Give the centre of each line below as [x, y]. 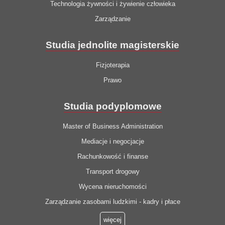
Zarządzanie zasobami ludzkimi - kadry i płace [113, 202]
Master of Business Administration [113, 127]
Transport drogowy [113, 172]
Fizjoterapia [113, 65]
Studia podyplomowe [113, 106]
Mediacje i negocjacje [113, 142]
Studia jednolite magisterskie [113, 45]
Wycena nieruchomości [113, 187]
